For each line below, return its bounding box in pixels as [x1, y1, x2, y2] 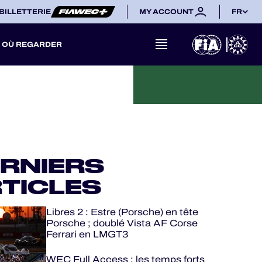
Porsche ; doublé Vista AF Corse [46, 216, 198, 230]
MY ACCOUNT [139, 6, 194, 17]
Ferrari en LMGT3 [46, 227, 128, 241]
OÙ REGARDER [2, 39, 62, 50]
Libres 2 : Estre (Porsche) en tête [46, 205, 198, 219]
